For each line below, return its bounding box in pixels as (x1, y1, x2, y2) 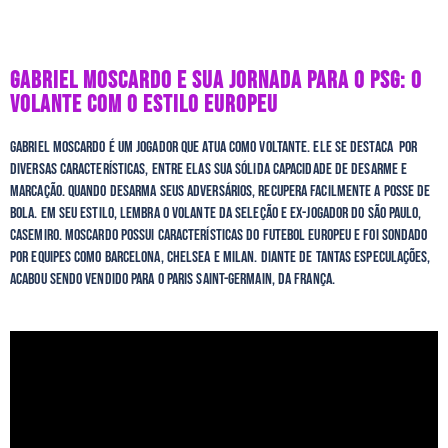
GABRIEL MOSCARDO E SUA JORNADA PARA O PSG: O (10, 65, 422, 95)
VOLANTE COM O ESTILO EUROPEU (10, 89, 278, 119)
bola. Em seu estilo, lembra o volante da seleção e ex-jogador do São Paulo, (10, 203, 422, 223)
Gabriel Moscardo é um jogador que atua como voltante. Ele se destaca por (10, 137, 418, 157)
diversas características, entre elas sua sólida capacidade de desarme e (10, 159, 408, 179)
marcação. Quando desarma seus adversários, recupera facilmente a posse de (10, 181, 431, 201)
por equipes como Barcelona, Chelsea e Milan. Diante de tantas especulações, (10, 247, 431, 267)
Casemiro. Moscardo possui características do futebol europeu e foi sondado (10, 225, 428, 245)
